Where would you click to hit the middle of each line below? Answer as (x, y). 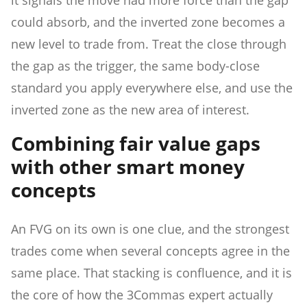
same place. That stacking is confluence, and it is (151, 272)
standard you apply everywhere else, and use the (152, 87)
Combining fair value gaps (136, 143)
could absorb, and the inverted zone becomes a (148, 22)
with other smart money (128, 166)
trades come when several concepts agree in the (150, 250)
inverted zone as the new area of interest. (130, 109)
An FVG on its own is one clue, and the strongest (150, 229)
